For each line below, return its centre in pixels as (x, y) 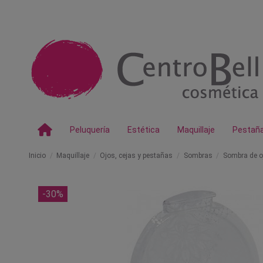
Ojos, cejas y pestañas (136, 156)
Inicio (37, 156)
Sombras (198, 156)
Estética (144, 130)
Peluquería (90, 130)
